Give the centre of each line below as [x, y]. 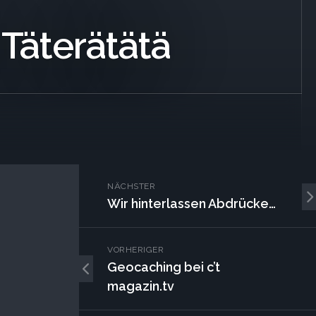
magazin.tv [141, 286]
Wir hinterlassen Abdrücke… [192, 203]
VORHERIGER [135, 250]
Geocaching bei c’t [164, 267]
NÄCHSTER [131, 186]
